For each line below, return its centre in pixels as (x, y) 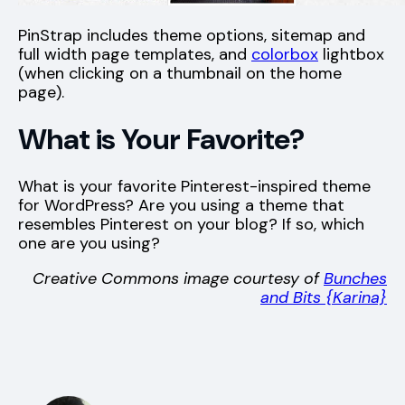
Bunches (355, 278)
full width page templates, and (135, 54)
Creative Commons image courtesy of (178, 278)
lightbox (351, 54)
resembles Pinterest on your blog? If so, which (191, 224)
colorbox (285, 54)
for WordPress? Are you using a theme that (181, 205)
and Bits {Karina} (324, 297)
